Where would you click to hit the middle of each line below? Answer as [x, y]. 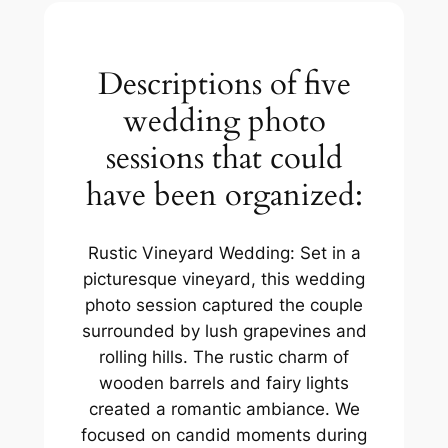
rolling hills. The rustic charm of [224, 357]
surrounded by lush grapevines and [224, 331]
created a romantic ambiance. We [224, 409]
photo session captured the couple [224, 305]
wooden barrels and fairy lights [224, 383]
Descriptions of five [224, 84]
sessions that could [224, 158]
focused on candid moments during [224, 435]
